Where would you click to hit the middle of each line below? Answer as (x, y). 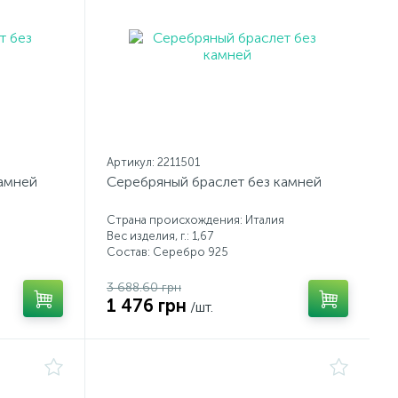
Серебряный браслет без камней (214, 182)
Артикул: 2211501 (153, 162)
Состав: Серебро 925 (167, 252)
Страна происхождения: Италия (195, 220)
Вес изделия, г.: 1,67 (160, 236)
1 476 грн (147, 306)
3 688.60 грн (144, 287)
